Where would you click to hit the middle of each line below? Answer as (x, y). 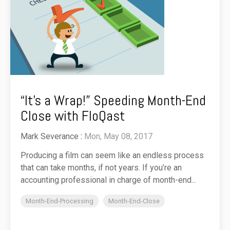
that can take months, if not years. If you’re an (101, 168)
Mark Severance (50, 137)
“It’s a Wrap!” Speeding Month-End (113, 101)
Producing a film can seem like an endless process (112, 156)
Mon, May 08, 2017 (118, 137)
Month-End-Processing (60, 201)
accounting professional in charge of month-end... (108, 180)
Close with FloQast (73, 116)
